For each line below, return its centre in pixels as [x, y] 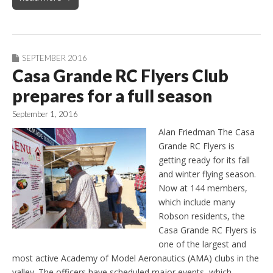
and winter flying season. [207, 174]
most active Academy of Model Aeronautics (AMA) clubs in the [136, 258]
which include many [197, 202]
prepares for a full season [112, 95]
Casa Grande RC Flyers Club [120, 75]
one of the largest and [202, 244]
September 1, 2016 [45, 114]
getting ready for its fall [204, 160]
